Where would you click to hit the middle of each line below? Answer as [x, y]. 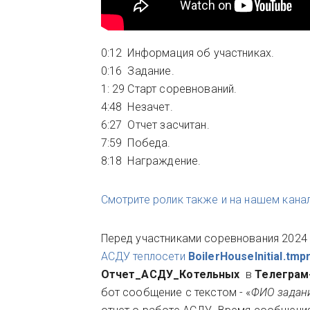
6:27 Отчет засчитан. [155, 125]
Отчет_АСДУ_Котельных [172, 274]
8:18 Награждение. [154, 161]
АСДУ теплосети [144, 256]
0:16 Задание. [137, 71]
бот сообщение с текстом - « [176, 292]
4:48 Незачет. [137, 107]
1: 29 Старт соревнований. [169, 89]
